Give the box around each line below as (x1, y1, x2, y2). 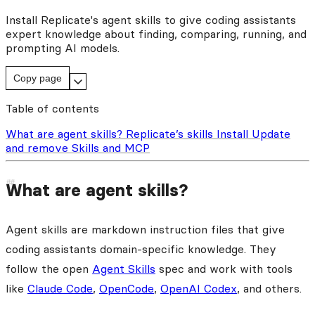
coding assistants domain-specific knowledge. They (6, 241, 276, 256)
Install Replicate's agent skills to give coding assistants (6, 12, 296, 27)
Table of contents (6, 101, 99, 115)
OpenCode (99, 281, 154, 295)
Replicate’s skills (126, 126, 217, 141)
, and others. (237, 281, 302, 295)
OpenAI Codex (160, 281, 237, 295)
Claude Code (27, 281, 93, 295)
